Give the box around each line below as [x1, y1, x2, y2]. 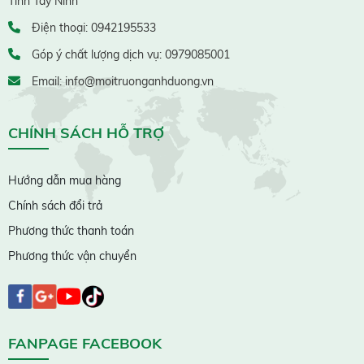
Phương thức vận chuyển [8, 248, 136, 263]
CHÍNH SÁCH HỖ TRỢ [8, 123, 164, 142]
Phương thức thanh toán [8, 223, 134, 238]
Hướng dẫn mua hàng [8, 172, 121, 188]
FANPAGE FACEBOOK [8, 333, 162, 353]
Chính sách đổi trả [8, 197, 102, 213]
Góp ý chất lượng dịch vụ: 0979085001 [28, 46, 230, 62]
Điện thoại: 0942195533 [28, 19, 156, 35]
